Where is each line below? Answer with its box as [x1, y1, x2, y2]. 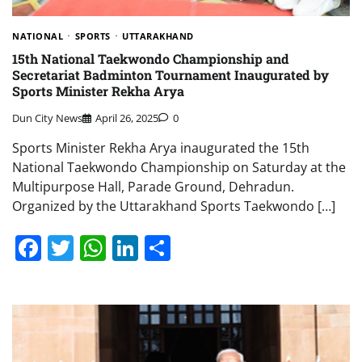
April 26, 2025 [95, 110, 158, 125]
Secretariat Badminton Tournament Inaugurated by [12, 66, 329, 84]
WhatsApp [106, 229, 230, 265]
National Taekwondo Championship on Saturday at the [12, 158, 346, 176]
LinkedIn [138, 229, 242, 265]
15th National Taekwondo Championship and [12, 50, 289, 68]
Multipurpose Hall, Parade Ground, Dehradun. [12, 177, 294, 196]
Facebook [41, 229, 157, 265]
